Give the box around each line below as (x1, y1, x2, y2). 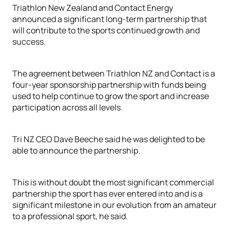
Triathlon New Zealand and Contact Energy (12, 2, 173, 13)
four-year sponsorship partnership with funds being (12, 79, 206, 90)
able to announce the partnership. (12, 145, 140, 156)
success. (12, 36, 46, 47)
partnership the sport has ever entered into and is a (12, 188, 203, 199)
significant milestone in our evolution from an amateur (12, 199, 217, 210)
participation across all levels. (12, 102, 123, 113)
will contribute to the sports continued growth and (12, 25, 200, 36)
